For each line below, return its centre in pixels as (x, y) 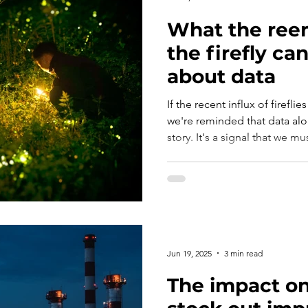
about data (221, 76)
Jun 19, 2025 (189, 253)
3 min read (243, 253)
